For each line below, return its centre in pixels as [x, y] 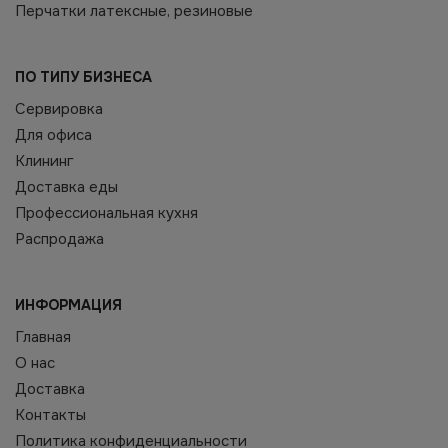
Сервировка [59, 109]
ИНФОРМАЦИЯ [68, 305]
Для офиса [53, 135]
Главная [43, 337]
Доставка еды [66, 187]
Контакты [50, 415]
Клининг [44, 161]
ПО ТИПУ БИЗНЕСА [83, 77]
